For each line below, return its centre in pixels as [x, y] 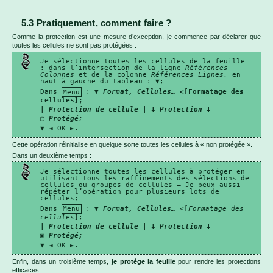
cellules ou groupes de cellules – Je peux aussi [141, 185]
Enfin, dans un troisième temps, [62, 261]
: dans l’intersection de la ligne [113, 68]
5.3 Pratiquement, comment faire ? [97, 23]
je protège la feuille [143, 261]
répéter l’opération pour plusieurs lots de [130, 191]
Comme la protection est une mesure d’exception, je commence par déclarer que [136, 37]
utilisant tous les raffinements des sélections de [145, 178]
